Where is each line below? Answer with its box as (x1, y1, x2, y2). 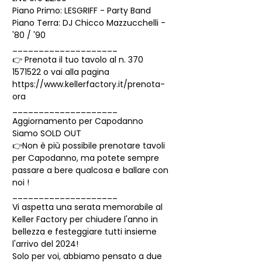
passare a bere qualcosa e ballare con (12, 164, 171, 176)
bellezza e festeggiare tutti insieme (12, 226, 159, 237)
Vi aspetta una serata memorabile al (12, 201, 165, 213)
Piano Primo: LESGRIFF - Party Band (12, 5, 153, 16)
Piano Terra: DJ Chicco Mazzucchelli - (12, 17, 168, 29)
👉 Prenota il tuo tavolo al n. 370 (12, 54, 146, 65)
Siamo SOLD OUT (12, 127, 84, 139)
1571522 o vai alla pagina (12, 66, 112, 78)
